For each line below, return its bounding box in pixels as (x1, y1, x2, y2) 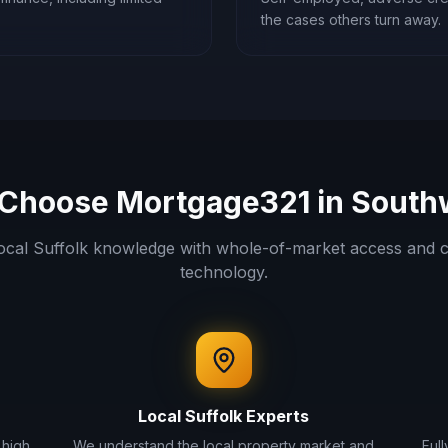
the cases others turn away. (261, 11, 441, 28)
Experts (242, 406, 310, 426)
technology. (180, 262, 268, 282)
